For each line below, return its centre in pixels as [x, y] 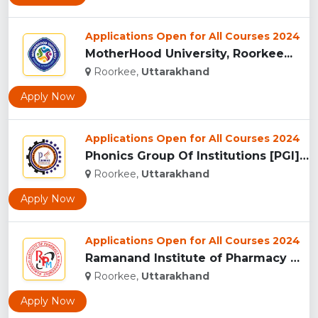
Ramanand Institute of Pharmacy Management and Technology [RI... [295, 258]
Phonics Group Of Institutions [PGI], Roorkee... [304, 156]
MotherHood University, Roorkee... [189, 54]
